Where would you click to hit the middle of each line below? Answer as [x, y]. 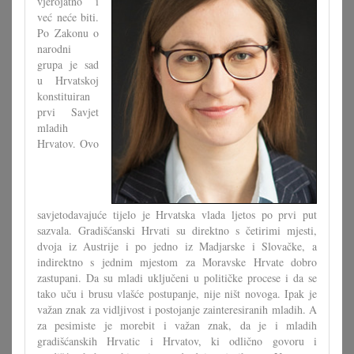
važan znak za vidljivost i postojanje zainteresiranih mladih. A [177, 309]
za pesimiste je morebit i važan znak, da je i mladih [177, 325]
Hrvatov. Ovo [68, 143]
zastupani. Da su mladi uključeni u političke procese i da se [177, 278]
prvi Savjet [68, 112]
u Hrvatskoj [68, 80]
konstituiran [64, 96]
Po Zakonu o [68, 33]
